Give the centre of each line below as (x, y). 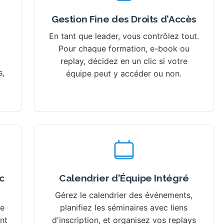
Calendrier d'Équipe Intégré (124, 178)
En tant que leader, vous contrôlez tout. (124, 36)
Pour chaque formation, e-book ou (124, 49)
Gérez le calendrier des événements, (124, 195)
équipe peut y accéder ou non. (124, 74)
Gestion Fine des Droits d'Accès (124, 19)
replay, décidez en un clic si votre (124, 61)
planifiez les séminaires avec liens (124, 208)
